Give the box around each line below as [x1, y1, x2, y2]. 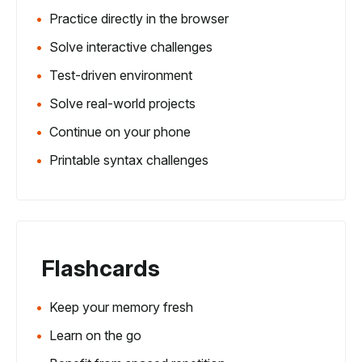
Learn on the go [49, 326, 141, 343]
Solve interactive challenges [49, 38, 213, 55]
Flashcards [41, 254, 160, 282]
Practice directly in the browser [49, 10, 229, 27]
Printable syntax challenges [49, 151, 208, 168]
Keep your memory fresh [49, 298, 193, 315]
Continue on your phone [49, 123, 191, 140]
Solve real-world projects [49, 95, 196, 112]
